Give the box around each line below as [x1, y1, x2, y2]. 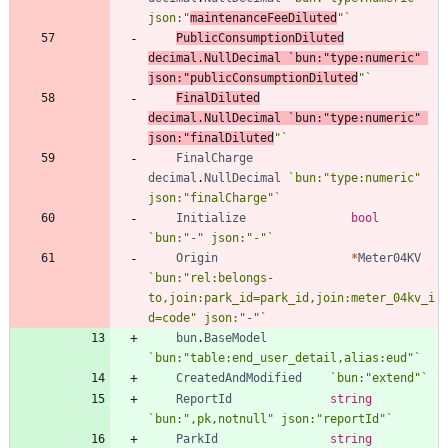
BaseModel [204, 330, 267, 345]
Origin [176, 250, 218, 265]
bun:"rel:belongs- [155, 270, 274, 285]
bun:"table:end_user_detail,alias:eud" [155, 350, 414, 365]
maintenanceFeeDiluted [190, 10, 337, 25]
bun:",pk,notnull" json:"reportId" [155, 411, 386, 426]
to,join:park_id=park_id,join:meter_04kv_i [148, 290, 435, 305]
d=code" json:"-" [148, 310, 260, 325]
